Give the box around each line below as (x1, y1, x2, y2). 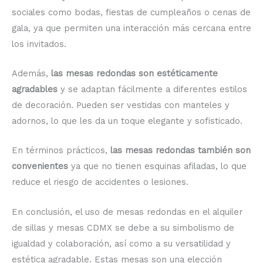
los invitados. (12, 38, 66, 49)
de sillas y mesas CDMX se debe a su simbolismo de (12, 222, 234, 233)
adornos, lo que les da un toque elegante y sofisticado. (12, 116, 242, 127)
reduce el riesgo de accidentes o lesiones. (12, 177, 188, 188)
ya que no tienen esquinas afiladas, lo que (68, 161, 247, 172)
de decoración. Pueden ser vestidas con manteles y (12, 100, 230, 111)
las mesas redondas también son (110, 145, 251, 156)
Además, (12, 68, 51, 79)
